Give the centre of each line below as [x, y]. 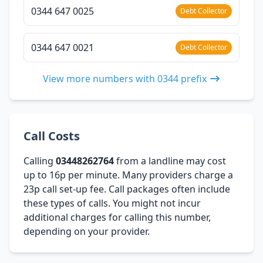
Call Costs [52, 136]
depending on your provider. [87, 231]
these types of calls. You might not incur [112, 203]
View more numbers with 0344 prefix [124, 78]
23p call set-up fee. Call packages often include [127, 189]
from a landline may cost [170, 161]
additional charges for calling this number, [117, 217]
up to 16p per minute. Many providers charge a [128, 175]
